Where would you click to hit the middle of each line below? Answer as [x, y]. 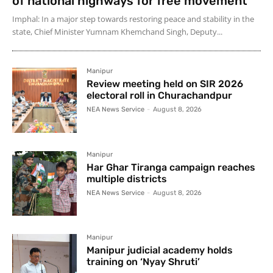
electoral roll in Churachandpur [160, 96]
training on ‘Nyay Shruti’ [144, 261]
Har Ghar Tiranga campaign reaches [171, 167]
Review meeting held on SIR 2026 [165, 84]
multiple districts [127, 179]
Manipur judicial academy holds [160, 250]
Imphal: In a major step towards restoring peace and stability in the [133, 19]
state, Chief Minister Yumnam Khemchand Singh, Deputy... [117, 32]
